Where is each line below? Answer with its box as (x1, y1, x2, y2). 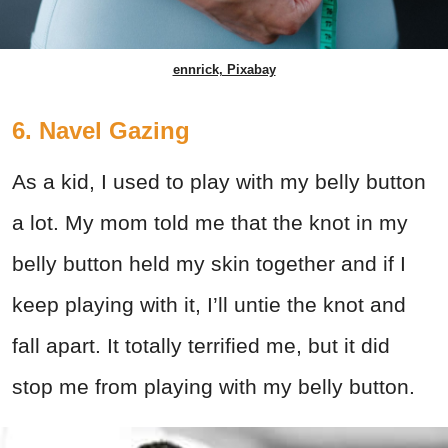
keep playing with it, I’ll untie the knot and (12, 293, 406, 317)
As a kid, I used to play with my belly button (12, 170, 426, 194)
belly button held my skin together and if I (12, 252, 406, 276)
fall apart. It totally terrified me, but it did (12, 334, 390, 358)
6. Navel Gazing (12, 117, 190, 145)
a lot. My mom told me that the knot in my (12, 211, 408, 235)
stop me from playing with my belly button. (12, 375, 415, 399)
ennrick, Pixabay (172, 62, 276, 78)
